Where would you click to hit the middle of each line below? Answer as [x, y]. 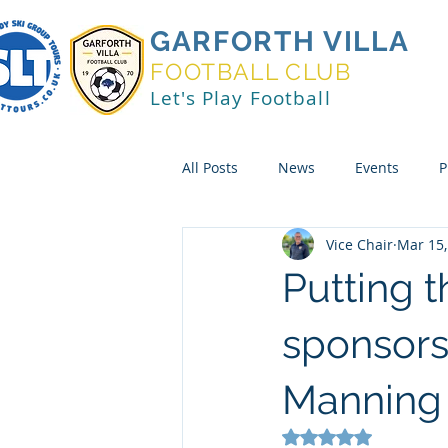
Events [377, 167]
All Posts [210, 167]
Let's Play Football [240, 98]
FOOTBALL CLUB [250, 71]
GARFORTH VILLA [280, 41]
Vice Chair [359, 244]
